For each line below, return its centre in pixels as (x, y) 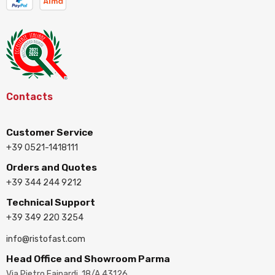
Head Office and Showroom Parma (88, 259)
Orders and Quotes (52, 167)
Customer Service (50, 132)
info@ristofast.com (46, 239)
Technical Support (51, 202)
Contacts (29, 97)
